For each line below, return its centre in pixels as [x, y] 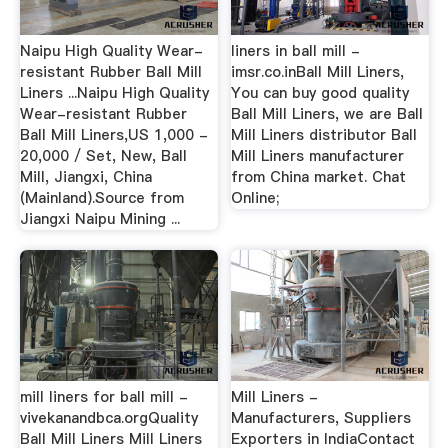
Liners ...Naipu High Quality [114, 93]
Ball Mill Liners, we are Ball [327, 114]
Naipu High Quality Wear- [111, 51]
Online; [255, 198]
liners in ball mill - [296, 51]
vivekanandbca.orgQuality [108, 417]
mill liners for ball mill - [103, 396]
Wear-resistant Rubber [103, 114]
